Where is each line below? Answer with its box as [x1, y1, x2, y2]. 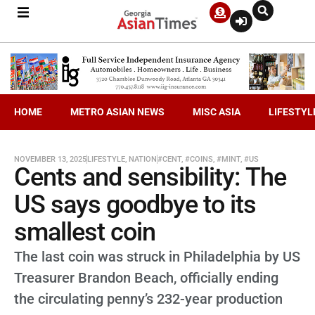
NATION [129, 154, 157, 164]
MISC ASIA [193, 105, 240, 117]
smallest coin [14, 217, 155, 247]
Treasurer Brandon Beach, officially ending [14, 269, 278, 286]
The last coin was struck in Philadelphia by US [14, 247, 300, 265]
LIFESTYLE [87, 154, 125, 164]
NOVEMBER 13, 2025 [14, 154, 86, 164]
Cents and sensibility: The [14, 162, 286, 192]
